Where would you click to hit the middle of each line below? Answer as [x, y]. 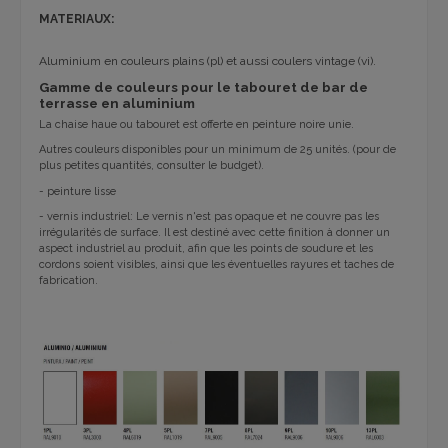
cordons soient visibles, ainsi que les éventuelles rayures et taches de [216, 265]
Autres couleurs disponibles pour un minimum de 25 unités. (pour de [217, 150]
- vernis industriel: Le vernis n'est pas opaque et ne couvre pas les [209, 217]
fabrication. [68, 281]
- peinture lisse [77, 191]
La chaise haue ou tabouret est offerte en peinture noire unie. [196, 124]
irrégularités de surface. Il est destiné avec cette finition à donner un [214, 233]
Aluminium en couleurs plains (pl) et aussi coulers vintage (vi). [207, 60]
